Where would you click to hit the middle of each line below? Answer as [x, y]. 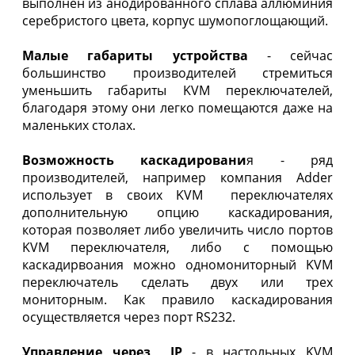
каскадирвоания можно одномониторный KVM [177, 264]
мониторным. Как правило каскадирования [177, 299]
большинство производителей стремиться [177, 73]
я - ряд [290, 160]
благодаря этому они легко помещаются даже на [177, 107]
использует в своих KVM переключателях [177, 195]
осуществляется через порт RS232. [129, 317]
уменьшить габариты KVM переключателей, [177, 90]
